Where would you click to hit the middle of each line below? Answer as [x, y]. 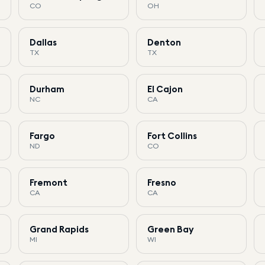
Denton [164, 42]
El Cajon [165, 89]
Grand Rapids [59, 229]
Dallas [43, 42]
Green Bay [170, 229]
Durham [47, 89]
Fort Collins [172, 135]
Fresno [161, 182]
